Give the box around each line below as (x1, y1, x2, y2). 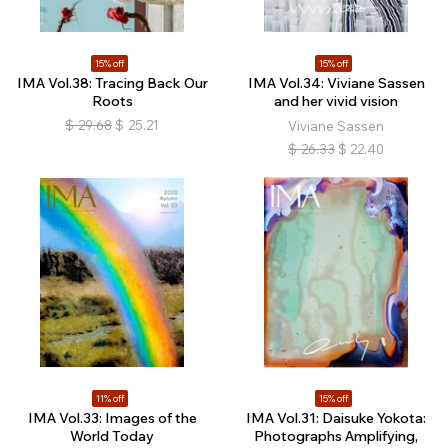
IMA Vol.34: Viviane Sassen (247, 74, 425, 93)
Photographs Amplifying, (254, 427, 418, 446)
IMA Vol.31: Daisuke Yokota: (246, 409, 426, 428)
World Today (70, 427, 154, 446)
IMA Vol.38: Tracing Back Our (16, 74, 208, 93)
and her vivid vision (274, 92, 398, 111)
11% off (95, 392, 124, 406)
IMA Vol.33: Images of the (27, 409, 197, 428)
